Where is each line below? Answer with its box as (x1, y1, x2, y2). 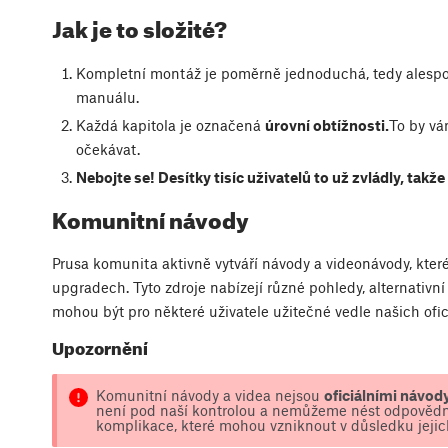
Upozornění (52, 338, 148, 359)
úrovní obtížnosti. (264, 116, 389, 135)
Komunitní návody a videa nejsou (95, 385, 324, 404)
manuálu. (75, 87, 139, 106)
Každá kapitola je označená (75, 116, 265, 135)
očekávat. (75, 140, 140, 159)
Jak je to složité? (52, 16, 227, 43)
